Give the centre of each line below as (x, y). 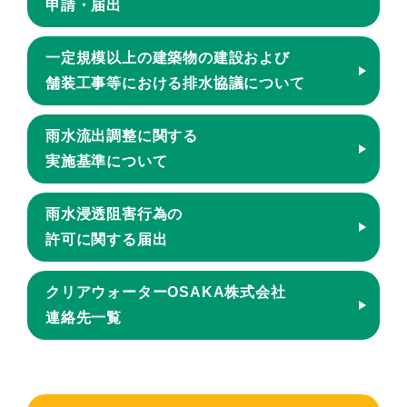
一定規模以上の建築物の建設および (168, 58)
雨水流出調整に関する (122, 136)
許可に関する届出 (107, 239)
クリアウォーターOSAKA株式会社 (166, 292)
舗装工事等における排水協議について (175, 83)
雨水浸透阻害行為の (114, 214)
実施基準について (107, 161)
